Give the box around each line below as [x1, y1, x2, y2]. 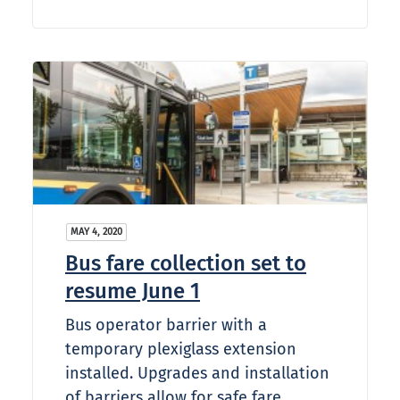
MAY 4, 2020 [71, 226, 122, 238]
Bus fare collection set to [65, 251, 306, 277]
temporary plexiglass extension [65, 339, 296, 360]
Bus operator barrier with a [65, 315, 267, 336]
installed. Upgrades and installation [65, 363, 329, 384]
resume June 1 [65, 279, 200, 304]
